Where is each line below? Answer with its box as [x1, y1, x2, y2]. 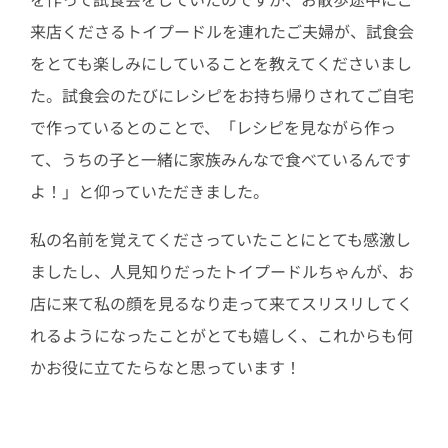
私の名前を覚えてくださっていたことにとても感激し [29, 227, 411, 252]
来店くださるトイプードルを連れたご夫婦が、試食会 [29, 19, 414, 44]
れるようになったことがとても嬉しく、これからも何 [29, 323, 413, 348]
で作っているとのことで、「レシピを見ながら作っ [29, 115, 396, 140]
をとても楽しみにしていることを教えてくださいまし [29, 51, 412, 76]
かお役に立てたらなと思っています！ [29, 355, 301, 380]
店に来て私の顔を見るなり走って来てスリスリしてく [29, 291, 413, 316]
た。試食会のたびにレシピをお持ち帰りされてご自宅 [29, 83, 414, 108]
